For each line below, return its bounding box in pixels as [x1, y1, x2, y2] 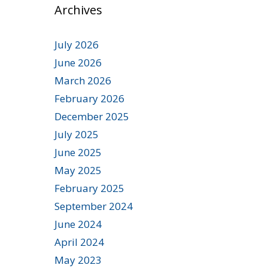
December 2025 [54, 109, 129, 123]
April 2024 [54, 234, 104, 249]
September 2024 [54, 199, 133, 213]
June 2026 [54, 55, 102, 69]
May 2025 [54, 163, 102, 177]
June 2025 [54, 145, 102, 159]
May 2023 [54, 252, 102, 267]
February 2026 [54, 91, 124, 105]
